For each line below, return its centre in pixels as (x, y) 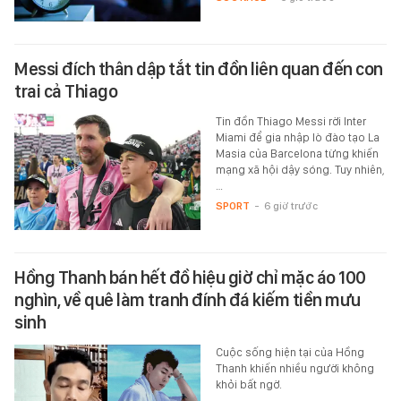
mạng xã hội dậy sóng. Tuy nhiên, (300, 170)
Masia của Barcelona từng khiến (297, 154)
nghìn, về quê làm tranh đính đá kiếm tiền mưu (188, 300)
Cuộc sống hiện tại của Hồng (290, 353)
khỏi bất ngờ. (248, 385)
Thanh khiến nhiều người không (294, 369)
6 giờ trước (290, 206)
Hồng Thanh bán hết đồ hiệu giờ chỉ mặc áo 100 (190, 278)
